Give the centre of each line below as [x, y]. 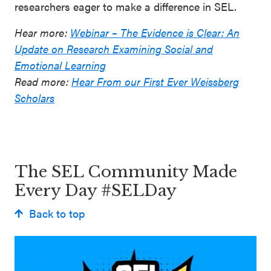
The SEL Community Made [126, 172]
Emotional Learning [60, 65]
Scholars [34, 98]
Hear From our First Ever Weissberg [155, 81]
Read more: [43, 81]
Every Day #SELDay [98, 191]
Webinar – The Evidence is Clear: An [155, 32]
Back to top [57, 213]
